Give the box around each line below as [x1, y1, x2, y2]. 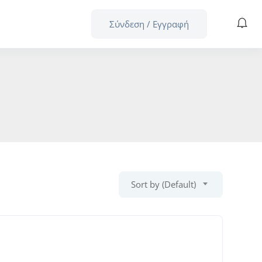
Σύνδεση [109, 18, 144, 30]
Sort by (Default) [130, 178, 196, 190]
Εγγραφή [153, 18, 189, 30]
